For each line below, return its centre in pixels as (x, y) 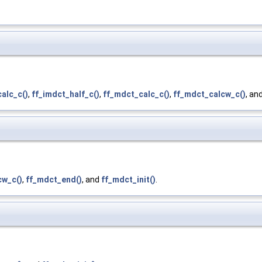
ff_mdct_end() (54, 180)
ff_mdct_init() (128, 180)
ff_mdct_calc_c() (136, 94)
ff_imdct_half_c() (65, 94)
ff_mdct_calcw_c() (209, 94)
